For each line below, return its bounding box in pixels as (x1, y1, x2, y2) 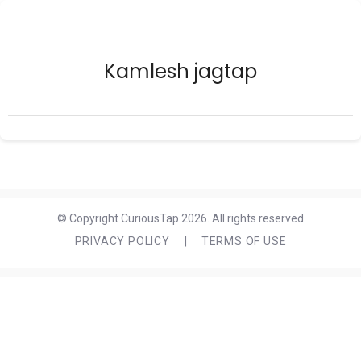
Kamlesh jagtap (104, 58, 257, 85)
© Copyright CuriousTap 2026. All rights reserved (57, 212, 304, 225)
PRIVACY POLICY (74, 234, 170, 247)
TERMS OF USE (201, 234, 287, 247)
